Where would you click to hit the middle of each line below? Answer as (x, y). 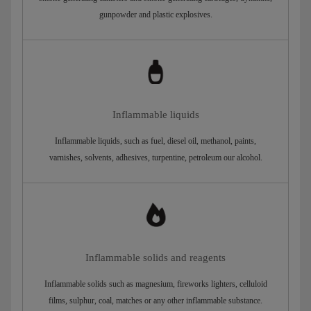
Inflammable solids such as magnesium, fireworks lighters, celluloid (155, 284)
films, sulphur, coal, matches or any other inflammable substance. (155, 301)
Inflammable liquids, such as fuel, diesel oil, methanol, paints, (155, 141)
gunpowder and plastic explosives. (155, 14)
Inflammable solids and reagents (155, 258)
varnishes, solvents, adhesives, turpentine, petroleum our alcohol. (155, 158)
